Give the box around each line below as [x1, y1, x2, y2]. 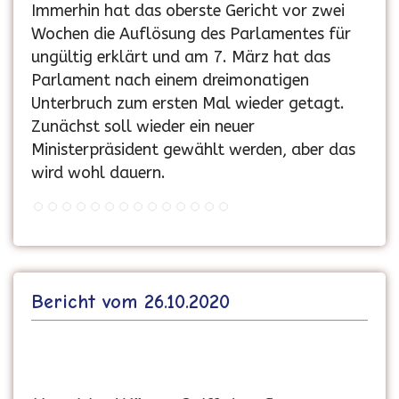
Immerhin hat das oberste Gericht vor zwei [31, 2, 345, 20]
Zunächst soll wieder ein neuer [31, 118, 255, 136]
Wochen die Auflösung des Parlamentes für [31, 25, 351, 44]
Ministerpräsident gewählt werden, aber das [31, 141, 355, 159]
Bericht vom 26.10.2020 [31, 290, 230, 313]
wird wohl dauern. [31, 164, 166, 183]
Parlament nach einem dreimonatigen [31, 71, 309, 90]
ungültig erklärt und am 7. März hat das [31, 48, 330, 67]
